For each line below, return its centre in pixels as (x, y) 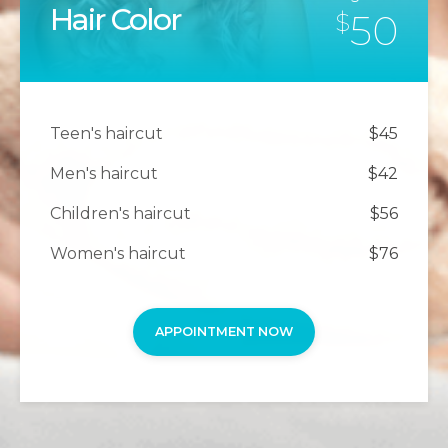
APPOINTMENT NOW (224, 331)
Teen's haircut (106, 133)
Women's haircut (118, 253)
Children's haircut (120, 213)
